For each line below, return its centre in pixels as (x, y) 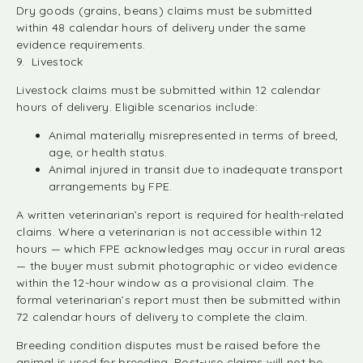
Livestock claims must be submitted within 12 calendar (168, 90)
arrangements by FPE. (111, 186)
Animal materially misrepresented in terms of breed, (194, 135)
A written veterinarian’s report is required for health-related (180, 215)
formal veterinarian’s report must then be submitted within (179, 300)
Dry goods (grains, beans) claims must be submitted (164, 11)
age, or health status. (108, 152)
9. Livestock (50, 62)
